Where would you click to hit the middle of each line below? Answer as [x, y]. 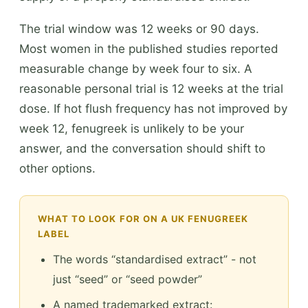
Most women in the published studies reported [149, 48]
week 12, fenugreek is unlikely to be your [132, 128]
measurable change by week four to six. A [136, 68]
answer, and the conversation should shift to [142, 148]
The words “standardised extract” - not [155, 259]
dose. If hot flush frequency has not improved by [153, 108]
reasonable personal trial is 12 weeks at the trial [151, 88]
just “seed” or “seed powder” [128, 279]
